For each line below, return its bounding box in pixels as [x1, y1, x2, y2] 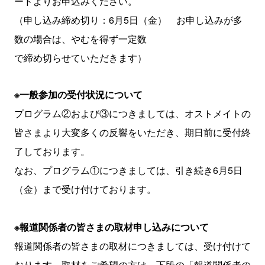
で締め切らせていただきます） [14, 50, 147, 64]
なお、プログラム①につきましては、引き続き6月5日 [14, 163, 243, 177]
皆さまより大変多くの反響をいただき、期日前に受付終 [14, 125, 251, 139]
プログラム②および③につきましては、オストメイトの [14, 106, 251, 120]
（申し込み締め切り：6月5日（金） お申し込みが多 [14, 12, 243, 27]
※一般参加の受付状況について [14, 87, 143, 101]
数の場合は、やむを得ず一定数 [14, 31, 147, 46]
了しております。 [14, 144, 90, 158]
